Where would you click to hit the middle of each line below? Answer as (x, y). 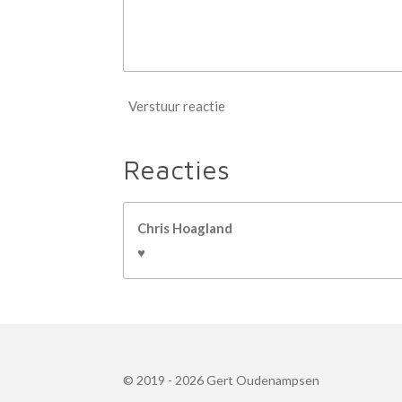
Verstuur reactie (177, 106)
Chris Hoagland (185, 227)
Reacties (176, 169)
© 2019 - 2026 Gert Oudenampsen (221, 380)
